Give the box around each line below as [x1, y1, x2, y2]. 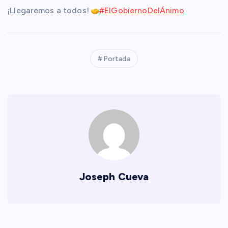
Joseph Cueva [79, 170, 149, 183]
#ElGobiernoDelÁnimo [99, 6, 184, 16]
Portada [103, 54, 130, 64]
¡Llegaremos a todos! [7, 6, 92, 16]
